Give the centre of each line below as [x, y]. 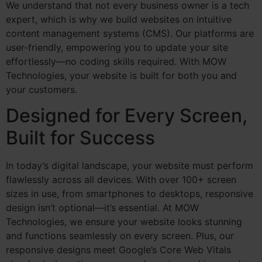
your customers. [42, 89]
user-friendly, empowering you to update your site [117, 47]
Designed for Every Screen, [127, 116]
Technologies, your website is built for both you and [121, 75]
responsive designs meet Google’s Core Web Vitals [118, 250]
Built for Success [80, 138]
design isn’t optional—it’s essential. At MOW [102, 208]
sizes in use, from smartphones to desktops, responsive [130, 194]
